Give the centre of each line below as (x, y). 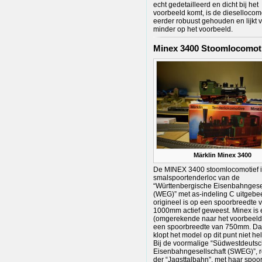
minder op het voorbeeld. (193, 30)
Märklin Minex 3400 (222, 155)
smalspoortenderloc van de (196, 178)
